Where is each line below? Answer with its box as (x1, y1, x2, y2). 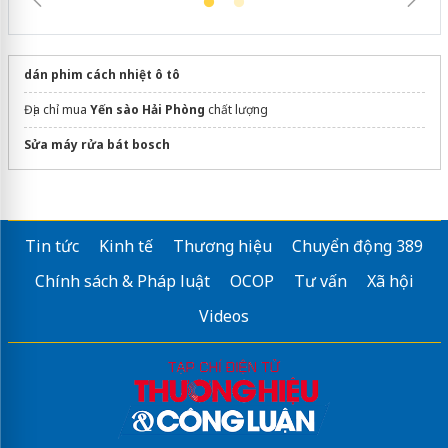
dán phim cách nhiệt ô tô (23, 65, 180, 83)
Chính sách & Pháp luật (34, 269, 210, 292)
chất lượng (204, 100, 268, 118)
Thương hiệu (173, 234, 272, 257)
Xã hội (366, 269, 414, 292)
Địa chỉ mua (23, 100, 90, 118)
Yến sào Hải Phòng (89, 100, 205, 118)
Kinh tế (99, 234, 153, 257)
